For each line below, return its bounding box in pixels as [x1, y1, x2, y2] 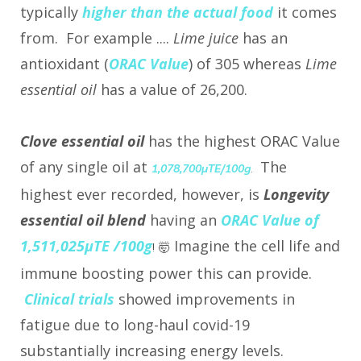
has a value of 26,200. [97, 80, 247, 100]
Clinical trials [24, 289, 118, 309]
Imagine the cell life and [170, 236, 340, 256]
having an [150, 210, 221, 230]
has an [239, 28, 288, 48]
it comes [273, 2, 337, 23]
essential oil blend [20, 210, 150, 230]
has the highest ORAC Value [148, 131, 340, 151]
